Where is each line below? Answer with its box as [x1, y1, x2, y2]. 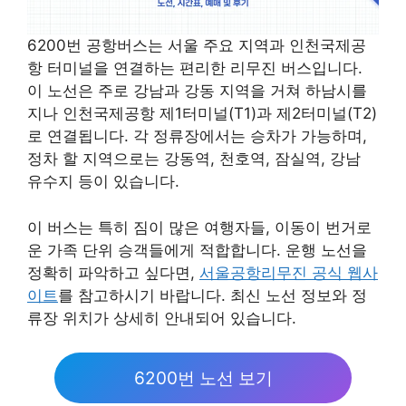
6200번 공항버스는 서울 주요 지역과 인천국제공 [27, 36, 366, 55]
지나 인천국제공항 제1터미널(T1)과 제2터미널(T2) [27, 104, 377, 123]
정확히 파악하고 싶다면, [27, 263, 199, 282]
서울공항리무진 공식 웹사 [199, 263, 378, 282]
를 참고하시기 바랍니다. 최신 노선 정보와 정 [58, 285, 367, 304]
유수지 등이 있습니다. [27, 172, 179, 191]
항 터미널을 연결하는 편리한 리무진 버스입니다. [27, 59, 362, 78]
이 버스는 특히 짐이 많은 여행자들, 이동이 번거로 [27, 217, 372, 237]
